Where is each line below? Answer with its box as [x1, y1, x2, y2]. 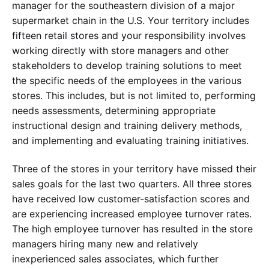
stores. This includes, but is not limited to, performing [12, 89, 256, 102]
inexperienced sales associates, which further [12, 252, 219, 265]
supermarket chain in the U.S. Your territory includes [12, 14, 249, 27]
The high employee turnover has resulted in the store [12, 222, 253, 235]
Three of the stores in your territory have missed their [12, 162, 256, 175]
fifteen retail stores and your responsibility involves [12, 29, 246, 42]
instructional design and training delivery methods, [12, 119, 242, 132]
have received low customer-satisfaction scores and [12, 192, 250, 205]
